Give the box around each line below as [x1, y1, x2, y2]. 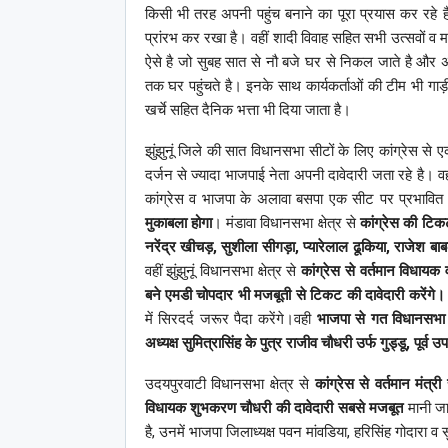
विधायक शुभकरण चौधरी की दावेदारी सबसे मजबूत [144, 398, 404, 417]
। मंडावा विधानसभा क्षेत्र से [211, 213, 361, 232]
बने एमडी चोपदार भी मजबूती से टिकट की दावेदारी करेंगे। [144, 285, 445, 304]
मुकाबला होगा [144, 213, 212, 232]
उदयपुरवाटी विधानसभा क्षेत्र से [144, 374, 315, 393]
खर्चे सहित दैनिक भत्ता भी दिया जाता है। [144, 100, 351, 119]
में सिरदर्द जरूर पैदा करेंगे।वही [144, 309, 317, 328]
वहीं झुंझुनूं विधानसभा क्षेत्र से [144, 261, 302, 280]
